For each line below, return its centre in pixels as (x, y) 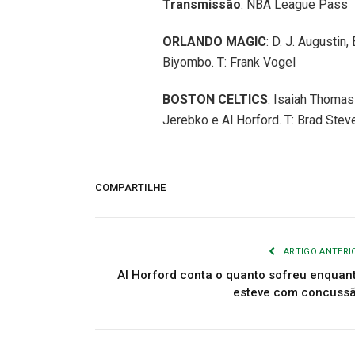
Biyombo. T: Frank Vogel (229, 63)
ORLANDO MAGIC (214, 42)
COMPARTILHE (130, 187)
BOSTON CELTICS (215, 100)
